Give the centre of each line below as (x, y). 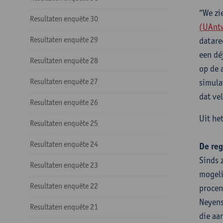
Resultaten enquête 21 (64, 207)
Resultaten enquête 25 (64, 123)
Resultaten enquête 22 (64, 186)
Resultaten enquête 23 (64, 165)
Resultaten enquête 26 (64, 102)
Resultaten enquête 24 (64, 144)
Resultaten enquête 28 (64, 60)
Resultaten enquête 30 (64, 19)
